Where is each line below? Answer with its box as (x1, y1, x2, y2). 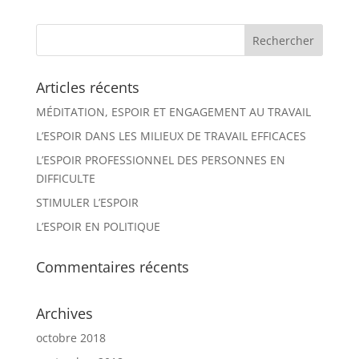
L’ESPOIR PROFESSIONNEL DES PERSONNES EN (35, 152, 285, 168)
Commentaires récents (35, 257, 189, 277)
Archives (35, 304, 93, 324)
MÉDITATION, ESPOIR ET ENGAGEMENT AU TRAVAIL (35, 104, 311, 120)
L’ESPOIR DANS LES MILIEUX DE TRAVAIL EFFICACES (35, 128, 306, 144)
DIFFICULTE (35, 171, 95, 187)
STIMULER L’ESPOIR (35, 195, 139, 211)
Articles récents (35, 78, 139, 98)
